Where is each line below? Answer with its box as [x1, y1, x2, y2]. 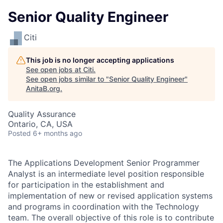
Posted [8, 129, 31, 137]
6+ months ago [33, 129, 82, 137]
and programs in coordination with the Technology [8, 202, 199, 212]
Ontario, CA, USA [8, 119, 73, 129]
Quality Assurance [8, 109, 76, 119]
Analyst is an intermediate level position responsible [8, 169, 204, 179]
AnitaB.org [26, 84, 60, 93]
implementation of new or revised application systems [8, 191, 213, 201]
